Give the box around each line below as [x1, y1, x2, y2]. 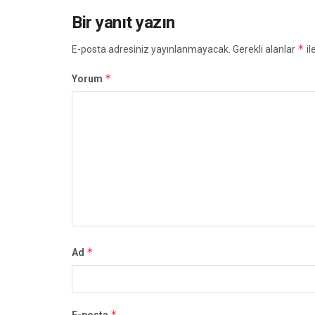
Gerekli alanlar [233, 43, 297, 55]
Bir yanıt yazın [72, 12, 175, 32]
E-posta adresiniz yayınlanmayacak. [72, 43, 231, 55]
